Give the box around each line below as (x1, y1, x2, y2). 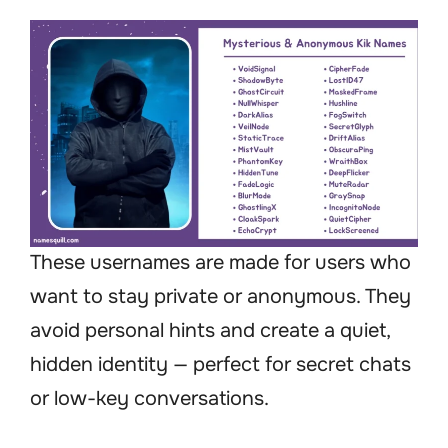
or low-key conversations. (30, 386, 269, 412)
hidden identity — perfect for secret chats (30, 352, 411, 378)
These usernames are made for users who (30, 250, 411, 276)
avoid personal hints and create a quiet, (30, 318, 390, 344)
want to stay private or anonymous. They (30, 284, 411, 310)
